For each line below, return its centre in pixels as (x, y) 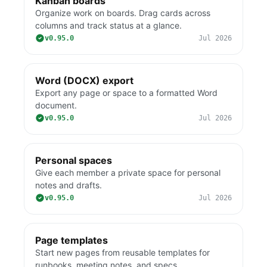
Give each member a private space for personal (128, 173)
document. (56, 105)
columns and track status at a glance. (108, 25)
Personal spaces (74, 160)
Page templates (72, 240)
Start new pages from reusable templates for (122, 252)
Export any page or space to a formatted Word (126, 93)
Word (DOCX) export (84, 80)
